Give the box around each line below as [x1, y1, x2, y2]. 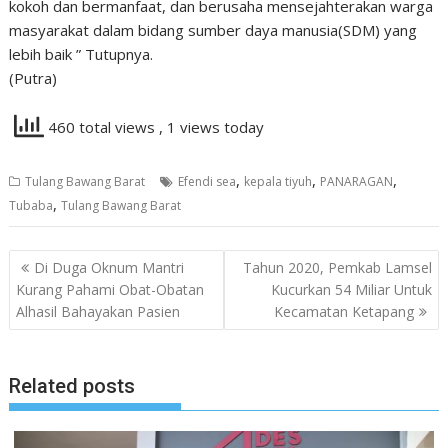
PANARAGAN [320, 173, 394, 190]
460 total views [44, 117, 160, 138]
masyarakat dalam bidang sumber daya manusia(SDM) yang [9, 20, 418, 40]
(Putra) [9, 68, 58, 88]
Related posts [9, 374, 136, 398]
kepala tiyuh [244, 173, 313, 190]
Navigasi [8, 247, 103, 276]
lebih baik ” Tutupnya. [9, 44, 154, 64]
